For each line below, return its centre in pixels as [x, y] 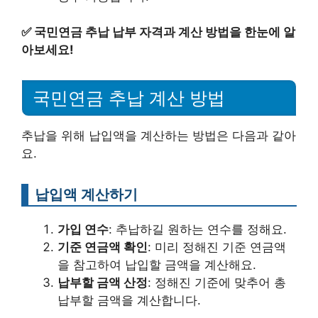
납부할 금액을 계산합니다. [129, 300]
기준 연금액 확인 [103, 247]
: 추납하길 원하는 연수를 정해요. [198, 229]
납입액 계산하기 [86, 194]
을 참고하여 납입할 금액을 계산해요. [157, 264]
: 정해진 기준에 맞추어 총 [217, 282]
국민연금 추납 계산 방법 [129, 98]
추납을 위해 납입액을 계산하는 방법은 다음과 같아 [159, 135]
